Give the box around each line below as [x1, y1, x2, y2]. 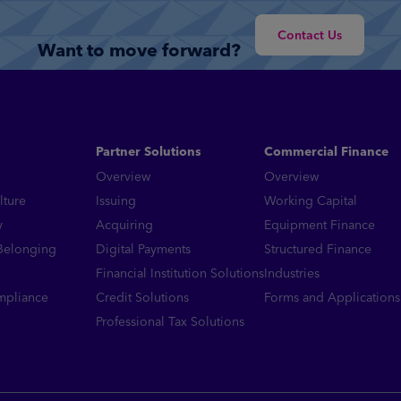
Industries [264, 264, 320, 281]
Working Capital [264, 192, 357, 209]
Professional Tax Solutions [96, 312, 244, 329]
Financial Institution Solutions [96, 264, 264, 281]
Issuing [96, 192, 136, 209]
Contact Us [277, 26, 342, 43]
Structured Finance [264, 240, 371, 257]
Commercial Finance [264, 142, 388, 159]
